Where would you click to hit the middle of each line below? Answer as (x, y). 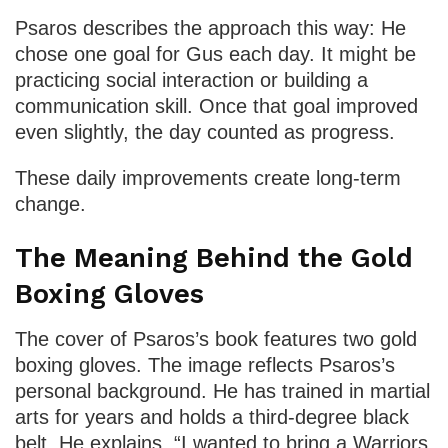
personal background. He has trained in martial (222, 390)
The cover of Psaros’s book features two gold (216, 338)
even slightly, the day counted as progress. (205, 132)
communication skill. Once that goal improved (216, 106)
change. (50, 204)
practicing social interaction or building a (191, 80)
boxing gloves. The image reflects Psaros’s (205, 364)
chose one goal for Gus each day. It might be (215, 54)
